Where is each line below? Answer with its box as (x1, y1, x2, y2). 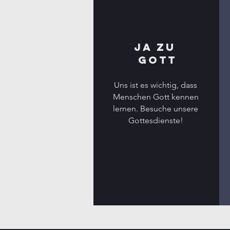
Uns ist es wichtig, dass (114, 80, 197, 90)
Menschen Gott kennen (112, 92, 199, 102)
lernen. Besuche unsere (113, 104, 198, 113)
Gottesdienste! (128, 116, 183, 125)
